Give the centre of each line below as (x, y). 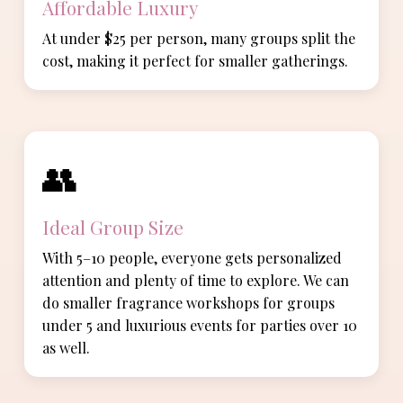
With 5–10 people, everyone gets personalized (193, 258)
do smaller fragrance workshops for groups (189, 303)
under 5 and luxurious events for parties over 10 (200, 326)
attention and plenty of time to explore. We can (196, 281)
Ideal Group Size (113, 226)
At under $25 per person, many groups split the (199, 39)
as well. (67, 348)
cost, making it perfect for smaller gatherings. (196, 61)
